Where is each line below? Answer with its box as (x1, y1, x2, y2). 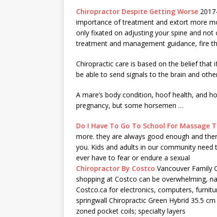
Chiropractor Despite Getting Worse (76, 7, 198, 16)
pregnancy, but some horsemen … (76, 101, 184, 110)
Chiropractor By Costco (76, 164, 155, 173)
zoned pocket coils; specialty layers (76, 206, 186, 216)
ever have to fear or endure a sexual (76, 153, 190, 162)
